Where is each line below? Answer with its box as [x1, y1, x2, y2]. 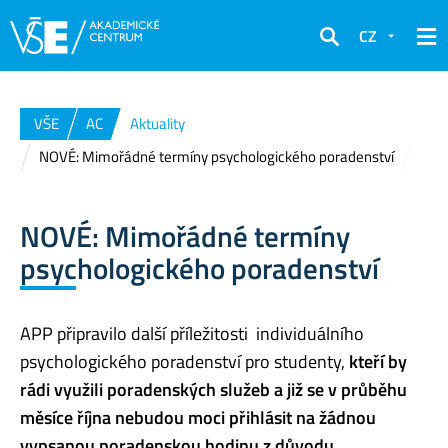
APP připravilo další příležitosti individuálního [20, 319, 364, 347]
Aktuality [130, 112, 185, 135]
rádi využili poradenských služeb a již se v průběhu [20, 375, 407, 403]
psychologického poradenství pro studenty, [20, 347, 349, 375]
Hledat [319, 37, 366, 62]
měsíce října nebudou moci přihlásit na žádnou [20, 403, 376, 431]
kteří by [349, 347, 407, 375]
